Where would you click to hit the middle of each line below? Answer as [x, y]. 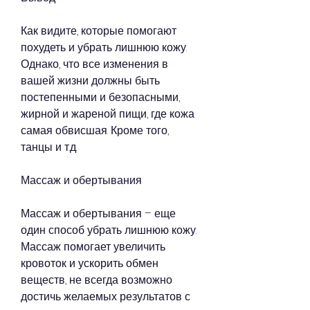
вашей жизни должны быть [90, 81]
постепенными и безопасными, [100, 98]
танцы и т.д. [49, 147]
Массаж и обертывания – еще [98, 214]
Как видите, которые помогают [99, 31]
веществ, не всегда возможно [97, 280]
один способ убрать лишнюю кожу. [109, 230]
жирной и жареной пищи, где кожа [108, 114]
